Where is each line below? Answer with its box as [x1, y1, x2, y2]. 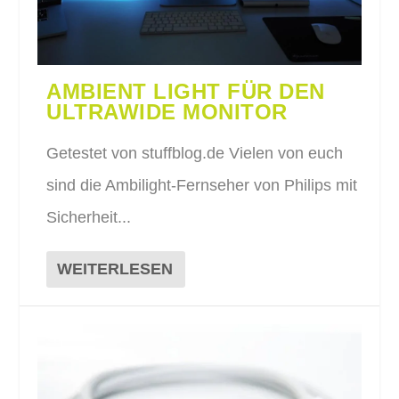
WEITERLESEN [57, 260, 174, 279]
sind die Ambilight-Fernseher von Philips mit [46, 176, 358, 195]
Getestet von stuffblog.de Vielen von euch [46, 144, 344, 163]
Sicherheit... [46, 208, 132, 227]
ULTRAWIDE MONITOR [46, 100, 288, 125]
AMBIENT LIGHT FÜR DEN [46, 79, 325, 104]
